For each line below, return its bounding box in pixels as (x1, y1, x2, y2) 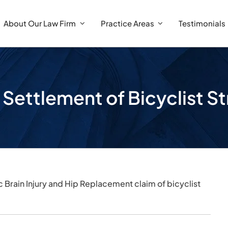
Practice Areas (100, 18, 154, 28)
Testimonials (179, 18, 226, 28)
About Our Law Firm (4, 18, 76, 28)
